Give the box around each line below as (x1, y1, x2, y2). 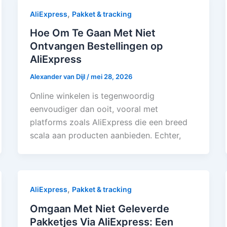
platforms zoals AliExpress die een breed (29, 117, 187, 127)
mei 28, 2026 (90, 72, 132, 81)
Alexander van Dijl (29, 72, 87, 81)
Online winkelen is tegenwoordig (29, 91, 155, 101)
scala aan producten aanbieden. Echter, (29, 130, 181, 140)
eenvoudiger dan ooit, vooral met (29, 104, 158, 114)
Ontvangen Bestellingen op (29, 40, 163, 53)
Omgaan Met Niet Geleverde (29, 202, 169, 215)
